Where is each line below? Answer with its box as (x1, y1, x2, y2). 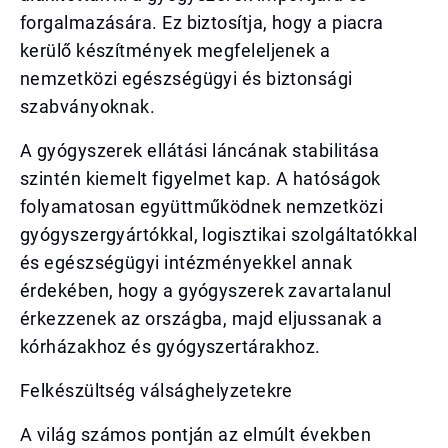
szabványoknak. (20, 96, 156, 117)
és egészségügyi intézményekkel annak (20, 252, 353, 273)
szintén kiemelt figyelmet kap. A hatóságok (20, 168, 381, 189)
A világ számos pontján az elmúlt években (20, 424, 372, 445)
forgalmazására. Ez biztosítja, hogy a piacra (20, 12, 384, 33)
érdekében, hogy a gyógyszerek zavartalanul (20, 280, 392, 301)
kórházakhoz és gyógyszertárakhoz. (20, 336, 321, 357)
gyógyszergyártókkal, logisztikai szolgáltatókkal (20, 224, 418, 245)
